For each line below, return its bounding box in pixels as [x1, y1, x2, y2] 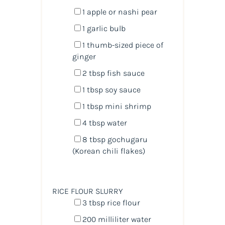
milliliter [97, 214, 129, 224]
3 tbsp [82, 197, 105, 207]
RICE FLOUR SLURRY [52, 186, 123, 196]
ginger [72, 51, 96, 61]
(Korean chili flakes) [72, 146, 145, 156]
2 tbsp [82, 68, 105, 78]
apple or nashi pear [84, 7, 157, 17]
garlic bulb [84, 23, 126, 33]
